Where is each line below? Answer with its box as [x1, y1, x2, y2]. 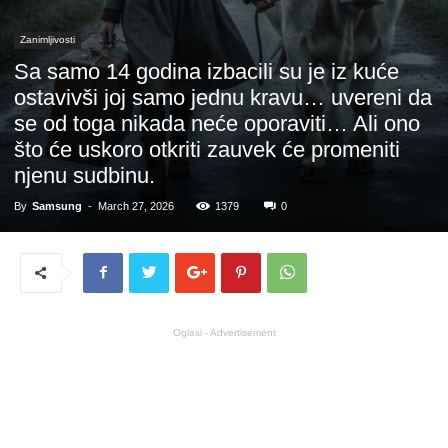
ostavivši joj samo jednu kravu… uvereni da [14, 84, 432, 110]
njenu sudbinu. [14, 162, 155, 188]
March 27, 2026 [98, 199, 174, 212]
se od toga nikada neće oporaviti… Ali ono [14, 110, 420, 136]
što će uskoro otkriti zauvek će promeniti [14, 136, 400, 162]
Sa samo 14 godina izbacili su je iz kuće [14, 58, 399, 84]
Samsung [32, 199, 82, 212]
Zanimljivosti [20, 33, 75, 45]
